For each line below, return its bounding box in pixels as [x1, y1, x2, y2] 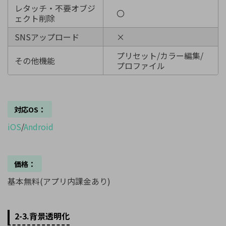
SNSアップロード [14, 31, 79, 43]
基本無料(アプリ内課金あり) [8, 175, 110, 188]
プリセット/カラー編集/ [116, 49, 203, 62]
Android [24, 121, 53, 133]
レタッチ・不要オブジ [14, 2, 95, 15]
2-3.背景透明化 [14, 210, 70, 222]
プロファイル [116, 60, 165, 72]
